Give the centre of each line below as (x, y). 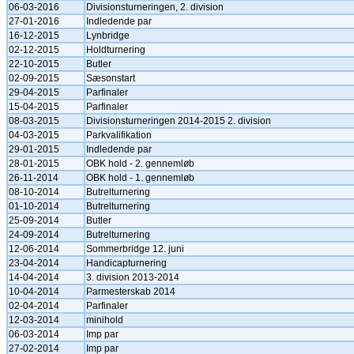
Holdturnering (116, 50)
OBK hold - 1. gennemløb (140, 178)
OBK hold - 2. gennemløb (140, 164)
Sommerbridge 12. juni (135, 249)
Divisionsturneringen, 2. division (155, 7)
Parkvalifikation (119, 135)
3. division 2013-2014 (133, 277)
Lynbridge (108, 36)
